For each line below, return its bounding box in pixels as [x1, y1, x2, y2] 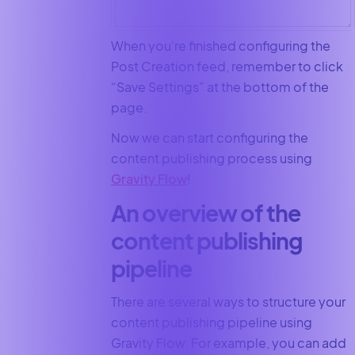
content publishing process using [110, 150, 312, 167]
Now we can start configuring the [110, 129, 308, 147]
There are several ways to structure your [110, 293, 345, 311]
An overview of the [110, 199, 300, 227]
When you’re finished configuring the [110, 36, 330, 54]
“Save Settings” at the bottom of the [110, 78, 329, 95]
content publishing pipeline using [110, 314, 312, 331]
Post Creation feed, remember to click [110, 57, 343, 74]
